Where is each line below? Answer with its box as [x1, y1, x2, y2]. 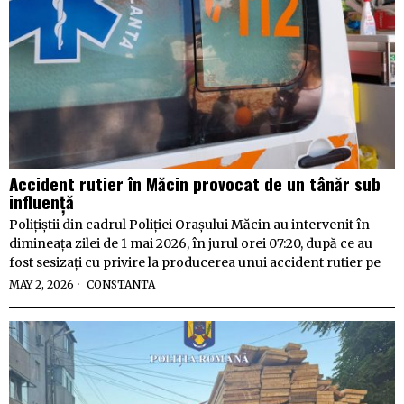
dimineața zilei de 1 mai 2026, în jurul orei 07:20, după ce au [9, 235, 372, 252]
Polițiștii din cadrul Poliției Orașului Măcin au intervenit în [9, 216, 370, 234]
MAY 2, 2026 [9, 278, 74, 292]
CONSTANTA [87, 278, 155, 292]
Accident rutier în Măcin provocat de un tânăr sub [9, 170, 381, 197]
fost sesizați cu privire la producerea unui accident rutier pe [9, 254, 381, 271]
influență [9, 188, 74, 215]
